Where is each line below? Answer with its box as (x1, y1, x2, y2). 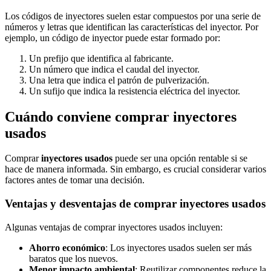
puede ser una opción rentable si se (113, 153, 247, 164)
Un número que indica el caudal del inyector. (29, 64, 200, 74)
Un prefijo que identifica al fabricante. (29, 53, 174, 64)
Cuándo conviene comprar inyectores (5, 108, 237, 125)
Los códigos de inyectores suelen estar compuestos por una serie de (5, 10, 261, 21)
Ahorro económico (29, 242, 105, 253)
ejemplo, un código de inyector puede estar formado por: (5, 32, 220, 43)
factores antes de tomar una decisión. (5, 175, 145, 186)
